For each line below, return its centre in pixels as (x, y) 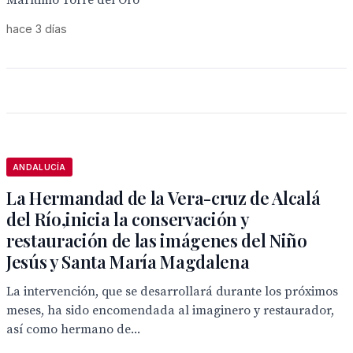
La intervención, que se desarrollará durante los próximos (172, 292)
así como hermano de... (73, 329)
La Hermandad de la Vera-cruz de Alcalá (163, 198)
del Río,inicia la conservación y (128, 219)
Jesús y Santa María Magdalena (128, 262)
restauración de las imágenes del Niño (157, 240)
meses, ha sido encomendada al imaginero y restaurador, (170, 310)
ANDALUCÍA (39, 167)
